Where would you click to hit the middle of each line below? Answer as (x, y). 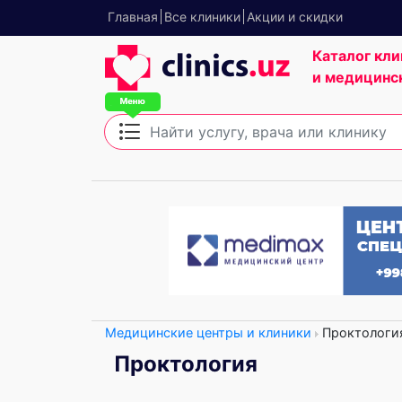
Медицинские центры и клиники (208, 332)
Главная (133, 17)
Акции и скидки (295, 17)
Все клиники (202, 17)
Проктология (186, 364)
